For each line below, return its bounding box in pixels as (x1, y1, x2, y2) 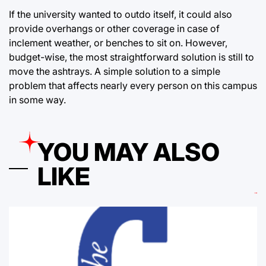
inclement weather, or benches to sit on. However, (9, 36, 227, 49)
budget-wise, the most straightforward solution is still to (9, 50, 254, 63)
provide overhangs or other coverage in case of (9, 22, 220, 34)
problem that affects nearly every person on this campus (9, 79, 257, 91)
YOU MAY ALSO (37, 137, 220, 167)
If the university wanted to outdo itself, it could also (9, 8, 232, 20)
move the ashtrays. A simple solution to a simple (9, 65, 220, 77)
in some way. (9, 93, 66, 106)
